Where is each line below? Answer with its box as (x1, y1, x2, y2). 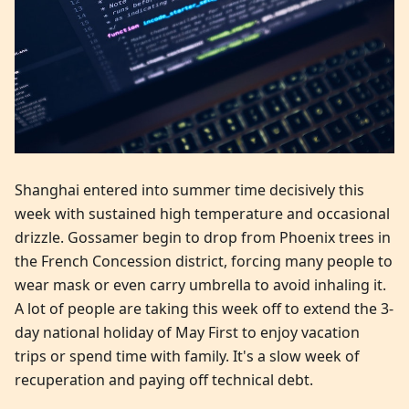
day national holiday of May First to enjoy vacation (15, 322, 360, 343)
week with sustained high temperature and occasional (15, 204, 390, 225)
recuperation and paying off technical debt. (15, 370, 313, 391)
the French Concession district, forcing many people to (15, 251, 393, 272)
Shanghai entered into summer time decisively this (15, 180, 364, 201)
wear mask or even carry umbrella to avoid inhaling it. (15, 275, 386, 296)
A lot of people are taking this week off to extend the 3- (15, 299, 393, 320)
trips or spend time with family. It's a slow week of (15, 346, 360, 367)
